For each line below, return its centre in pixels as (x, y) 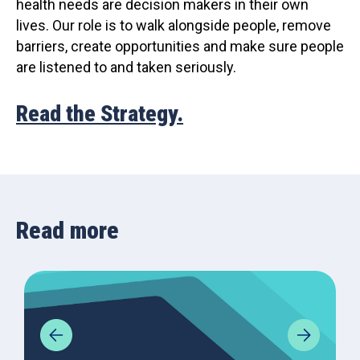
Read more (67, 230)
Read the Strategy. (100, 114)
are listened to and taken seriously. (126, 67)
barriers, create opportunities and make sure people (180, 46)
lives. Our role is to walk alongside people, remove (174, 25)
